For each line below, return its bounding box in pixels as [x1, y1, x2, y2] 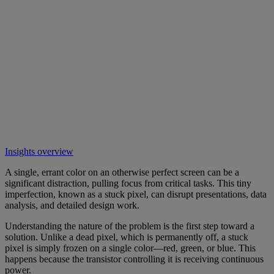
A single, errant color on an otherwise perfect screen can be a [5, 166, 239, 177]
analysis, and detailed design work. [5, 199, 139, 210]
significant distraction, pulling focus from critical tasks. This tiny [5, 177, 251, 188]
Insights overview [5, 146, 73, 157]
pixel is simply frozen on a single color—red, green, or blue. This [5, 242, 256, 253]
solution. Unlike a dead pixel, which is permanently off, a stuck [5, 231, 248, 242]
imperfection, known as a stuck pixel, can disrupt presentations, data [5, 188, 267, 199]
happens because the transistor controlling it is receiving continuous [5, 253, 264, 264]
